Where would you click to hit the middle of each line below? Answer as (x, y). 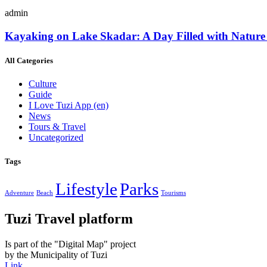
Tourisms (173, 193)
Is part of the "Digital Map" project (70, 244)
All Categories (29, 61)
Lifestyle (86, 189)
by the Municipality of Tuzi (56, 254)
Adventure (19, 193)
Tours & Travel (57, 127)
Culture (43, 84)
